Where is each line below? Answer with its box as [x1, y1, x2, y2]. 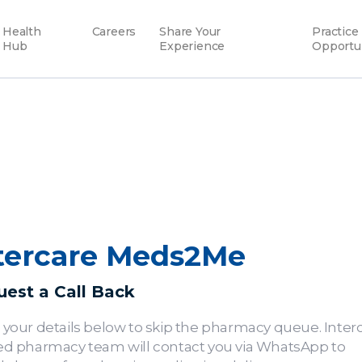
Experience [159, 39, 225, 53]
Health [2, 24, 41, 39]
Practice [312, 24, 359, 39]
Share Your [159, 24, 221, 39]
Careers [91, 24, 137, 39]
